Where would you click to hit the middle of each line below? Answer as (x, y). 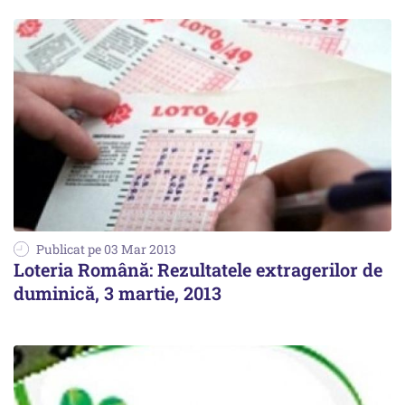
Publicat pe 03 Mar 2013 (106, 249)
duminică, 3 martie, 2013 (118, 293)
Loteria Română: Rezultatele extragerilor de (198, 269)
